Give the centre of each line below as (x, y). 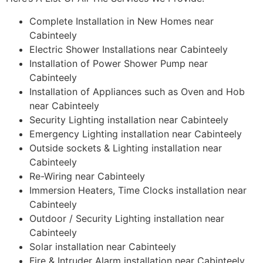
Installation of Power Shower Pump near (119, 63)
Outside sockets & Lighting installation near (126, 148)
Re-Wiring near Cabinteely (87, 176)
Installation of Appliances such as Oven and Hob (137, 91)
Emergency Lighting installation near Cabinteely (136, 134)
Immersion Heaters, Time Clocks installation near (138, 190)
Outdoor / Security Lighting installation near (127, 218)
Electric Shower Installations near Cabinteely (129, 49)
